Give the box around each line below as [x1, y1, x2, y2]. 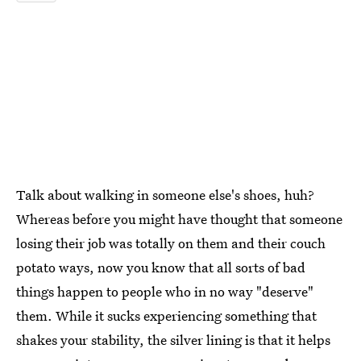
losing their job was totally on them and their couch [16, 234, 326, 252]
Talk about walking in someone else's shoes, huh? [16, 185, 314, 204]
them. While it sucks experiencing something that [16, 306, 317, 325]
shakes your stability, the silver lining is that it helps [16, 330, 330, 349]
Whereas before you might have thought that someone [16, 210, 342, 228]
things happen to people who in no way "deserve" [16, 282, 313, 301]
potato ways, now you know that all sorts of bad [16, 258, 305, 276]
